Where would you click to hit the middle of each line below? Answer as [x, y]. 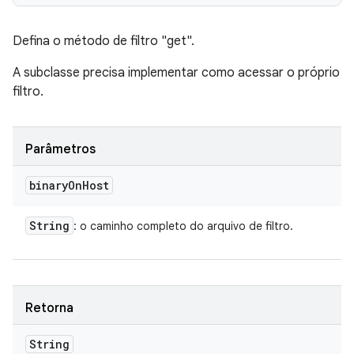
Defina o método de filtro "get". [104, 41]
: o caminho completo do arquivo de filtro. [183, 226]
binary [49, 185]
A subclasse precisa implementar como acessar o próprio [176, 73]
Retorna [49, 308]
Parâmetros [60, 149]
